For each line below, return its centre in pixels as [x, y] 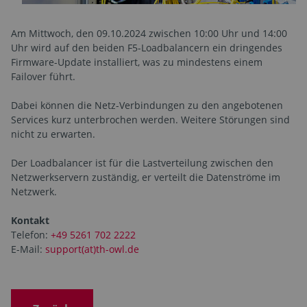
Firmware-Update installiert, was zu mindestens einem [137, 62]
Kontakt [30, 220]
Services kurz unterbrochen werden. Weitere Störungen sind [150, 119]
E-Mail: [28, 249]
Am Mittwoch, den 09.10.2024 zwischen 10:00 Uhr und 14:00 [149, 33]
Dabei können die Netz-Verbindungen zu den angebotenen [147, 105]
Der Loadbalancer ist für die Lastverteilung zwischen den [142, 162]
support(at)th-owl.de [92, 249]
